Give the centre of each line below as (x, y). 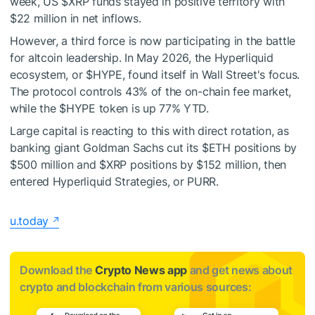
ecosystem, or (48, 74)
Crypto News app (141, 270)
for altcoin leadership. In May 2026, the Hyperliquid (142, 57)
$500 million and (55, 164)
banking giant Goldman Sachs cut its (106, 147)
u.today (30, 220)
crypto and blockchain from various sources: (136, 287)
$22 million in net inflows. (76, 18)
